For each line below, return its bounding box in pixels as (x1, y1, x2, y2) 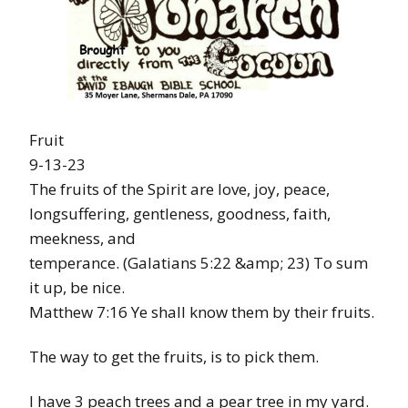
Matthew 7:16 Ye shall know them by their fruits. (29, 301, 374, 322)
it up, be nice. (29, 276, 125, 298)
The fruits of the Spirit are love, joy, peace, (29, 178, 330, 199)
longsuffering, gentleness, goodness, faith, (29, 202, 331, 224)
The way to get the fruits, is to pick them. (29, 345, 319, 367)
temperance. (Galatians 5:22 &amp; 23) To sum (29, 251, 368, 273)
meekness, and (29, 227, 136, 249)
